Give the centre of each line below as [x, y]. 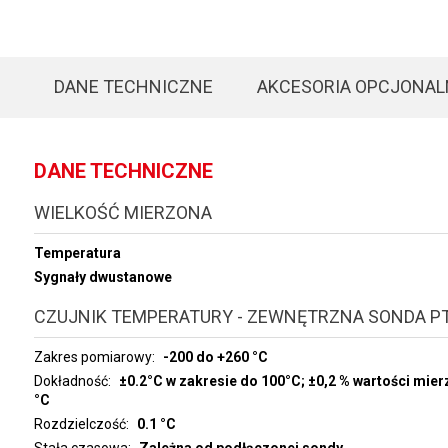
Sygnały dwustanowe [102, 277]
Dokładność [70, 381]
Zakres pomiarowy [92, 357]
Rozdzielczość [79, 424]
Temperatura [77, 253]
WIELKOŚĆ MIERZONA [122, 212]
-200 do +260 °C [215, 357]
